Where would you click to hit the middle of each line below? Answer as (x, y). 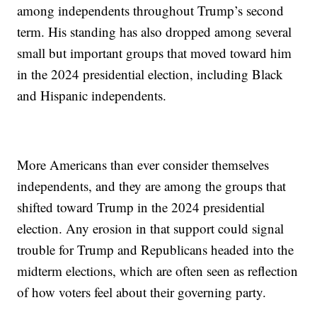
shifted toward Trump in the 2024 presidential (141, 207)
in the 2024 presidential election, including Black (150, 74)
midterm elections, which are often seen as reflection (158, 270)
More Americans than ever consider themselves (143, 164)
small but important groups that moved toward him (155, 52)
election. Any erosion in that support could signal (151, 228)
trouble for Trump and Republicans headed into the (156, 249)
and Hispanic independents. (92, 95)
